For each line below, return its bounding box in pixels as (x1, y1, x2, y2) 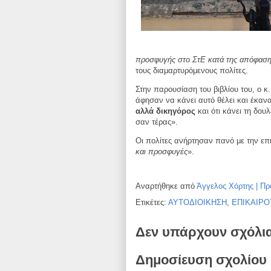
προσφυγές (148, 147, 188, 157)
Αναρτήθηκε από (135, 181, 197, 191)
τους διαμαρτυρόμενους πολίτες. (135, 66, 248, 76)
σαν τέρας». (135, 117, 178, 127)
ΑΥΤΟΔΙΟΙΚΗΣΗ (168, 198, 227, 207)
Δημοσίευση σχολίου (135, 252, 267, 267)
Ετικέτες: (135, 198, 168, 207)
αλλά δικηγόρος (135, 106, 195, 116)
